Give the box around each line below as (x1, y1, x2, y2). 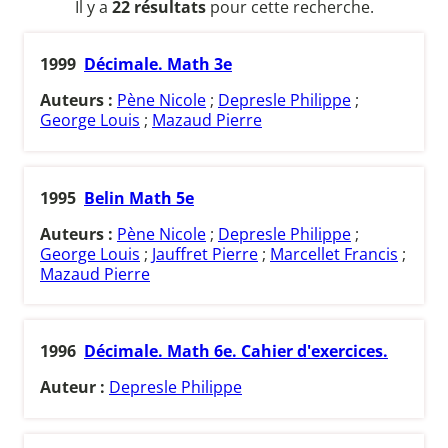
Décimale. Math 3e (84, 53, 232, 76)
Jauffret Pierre (152, 242, 258, 265)
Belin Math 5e (84, 186, 194, 209)
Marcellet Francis (270, 242, 398, 265)
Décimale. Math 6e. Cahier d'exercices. (84, 340, 388, 363)
